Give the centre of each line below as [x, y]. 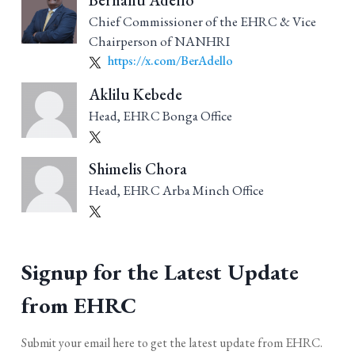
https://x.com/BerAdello [169, 61]
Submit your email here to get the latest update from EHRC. [172, 343]
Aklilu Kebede [136, 95]
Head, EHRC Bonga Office [160, 116]
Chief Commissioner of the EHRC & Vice [202, 22]
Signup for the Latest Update [160, 272]
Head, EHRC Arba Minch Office [176, 191]
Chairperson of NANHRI [159, 42]
